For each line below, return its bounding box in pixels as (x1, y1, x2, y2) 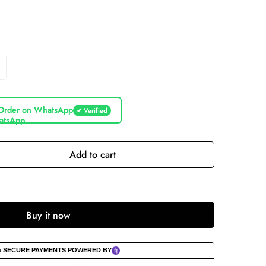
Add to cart (69, 147, 116, 161)
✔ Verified (76, 105, 107, 115)
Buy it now (26, 208, 70, 222)
